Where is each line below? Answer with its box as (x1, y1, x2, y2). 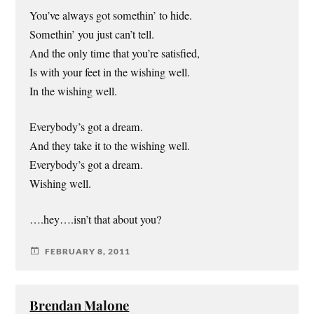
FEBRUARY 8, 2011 (45, 245, 131, 257)
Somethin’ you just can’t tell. (29, 26, 155, 42)
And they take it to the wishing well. (29, 138, 191, 154)
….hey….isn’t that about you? (29, 212, 162, 228)
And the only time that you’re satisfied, (29, 45, 200, 61)
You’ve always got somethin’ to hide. (29, 7, 193, 23)
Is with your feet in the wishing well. (29, 64, 191, 80)
